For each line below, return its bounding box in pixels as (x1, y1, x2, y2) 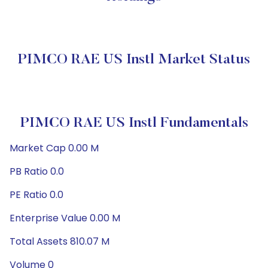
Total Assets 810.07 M (10, 234, 109, 248)
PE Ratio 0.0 (10, 188, 63, 202)
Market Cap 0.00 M (10, 141, 99, 155)
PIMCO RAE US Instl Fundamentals (20, 116, 248, 130)
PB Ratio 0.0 (10, 165, 64, 178)
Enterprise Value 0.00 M (10, 211, 120, 225)
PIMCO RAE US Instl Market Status (18, 53, 250, 67)
